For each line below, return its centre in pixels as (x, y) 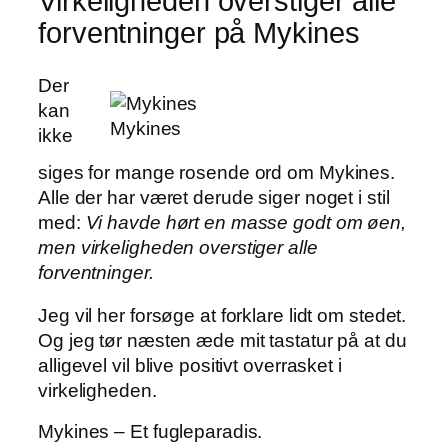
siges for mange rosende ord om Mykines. (217, 172)
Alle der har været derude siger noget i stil (214, 197)
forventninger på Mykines (199, 33)
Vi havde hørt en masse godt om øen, (245, 222)
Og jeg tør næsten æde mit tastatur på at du (222, 341)
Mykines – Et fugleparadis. (150, 431)
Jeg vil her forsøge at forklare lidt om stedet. (222, 316)
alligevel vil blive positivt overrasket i (190, 366)
